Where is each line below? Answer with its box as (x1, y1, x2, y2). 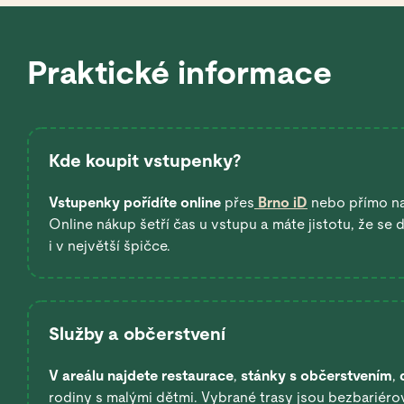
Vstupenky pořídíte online (49, 194, 221, 212)
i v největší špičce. (49, 237, 170, 255)
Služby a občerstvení (49, 324, 225, 344)
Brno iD (254, 194, 308, 212)
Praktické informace (27, 54, 332, 92)
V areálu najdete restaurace (49, 367, 234, 385)
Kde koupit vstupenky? (49, 151, 242, 171)
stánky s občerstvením (237, 367, 392, 385)
